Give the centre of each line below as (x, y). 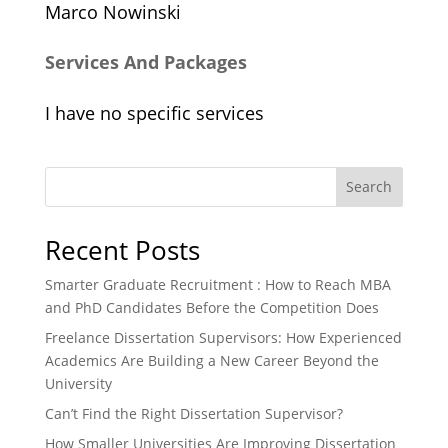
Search (369, 187)
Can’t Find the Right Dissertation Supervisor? (193, 413)
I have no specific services (154, 112)
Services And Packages (145, 62)
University (78, 383)
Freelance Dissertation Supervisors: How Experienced (223, 337)
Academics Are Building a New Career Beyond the (211, 360)
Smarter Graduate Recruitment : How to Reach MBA (217, 284)
